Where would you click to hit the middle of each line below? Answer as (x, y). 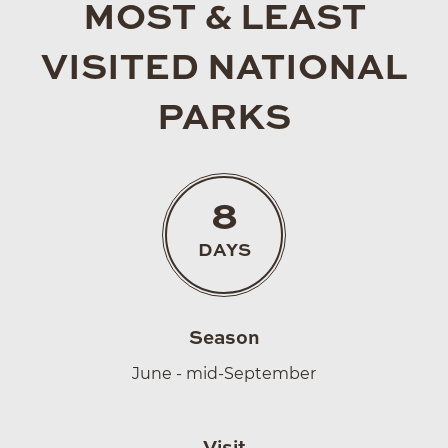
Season (224, 338)
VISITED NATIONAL (224, 68)
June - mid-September (224, 373)
